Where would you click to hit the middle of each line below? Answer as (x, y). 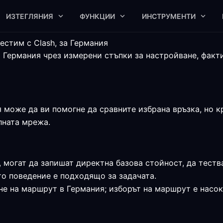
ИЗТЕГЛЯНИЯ (30, 16)
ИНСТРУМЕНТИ (168, 16)
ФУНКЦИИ (98, 16)
